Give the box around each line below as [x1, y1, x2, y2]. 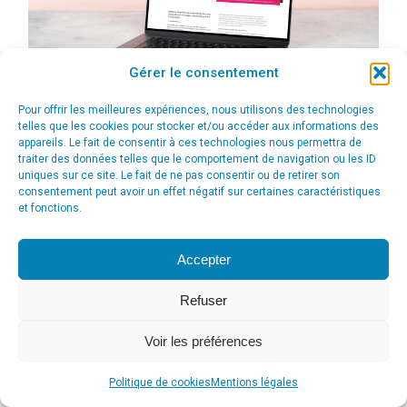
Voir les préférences [144, 333, 263, 349]
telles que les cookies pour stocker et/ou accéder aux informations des [18, 120, 379, 133]
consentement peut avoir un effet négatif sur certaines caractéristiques [18, 185, 381, 198]
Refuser [180, 292, 227, 308]
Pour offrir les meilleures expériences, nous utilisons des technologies [18, 104, 374, 116]
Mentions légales [211, 376, 298, 389]
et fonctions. [18, 202, 82, 214]
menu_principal [170, 273, 259, 288]
